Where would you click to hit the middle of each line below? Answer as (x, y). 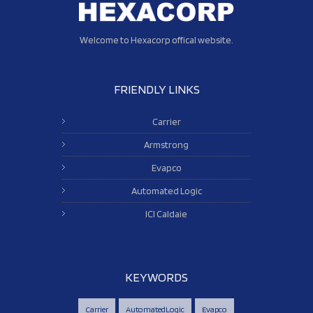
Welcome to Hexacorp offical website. (156, 39)
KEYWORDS (156, 277)
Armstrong (166, 144)
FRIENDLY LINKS (156, 89)
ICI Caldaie (166, 213)
